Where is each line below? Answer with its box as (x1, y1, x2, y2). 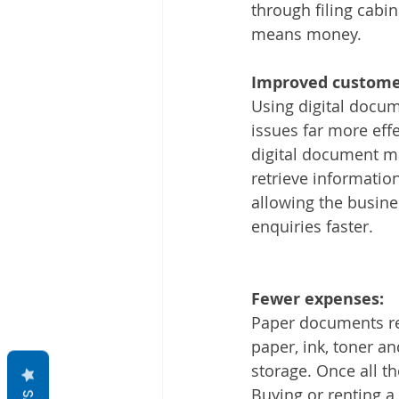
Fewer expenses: (251, 287, 384, 310)
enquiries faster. (251, 215, 373, 237)
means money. (251, 22, 362, 45)
